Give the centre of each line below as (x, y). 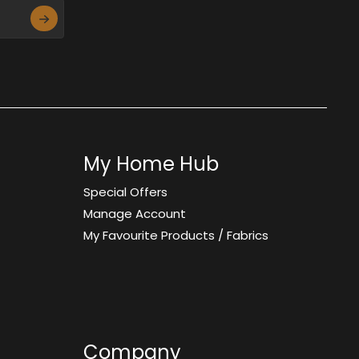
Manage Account (135, 214)
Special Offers (125, 192)
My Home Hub (151, 164)
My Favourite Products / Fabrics (176, 235)
